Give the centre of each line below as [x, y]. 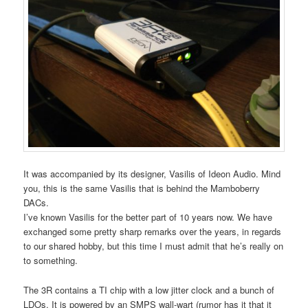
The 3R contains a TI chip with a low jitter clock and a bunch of [149, 289]
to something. [51, 261]
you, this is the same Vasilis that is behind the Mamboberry [142, 188]
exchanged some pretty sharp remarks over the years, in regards [153, 232]
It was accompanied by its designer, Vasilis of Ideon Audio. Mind [152, 174]
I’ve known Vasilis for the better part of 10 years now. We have [148, 217]
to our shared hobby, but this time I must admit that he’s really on [154, 246]
